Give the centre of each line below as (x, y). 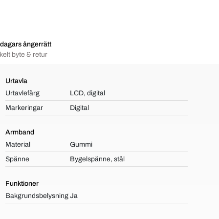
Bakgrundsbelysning (37, 196)
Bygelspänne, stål (98, 159)
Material (18, 144)
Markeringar (24, 108)
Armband (20, 132)
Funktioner (22, 184)
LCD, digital (88, 93)
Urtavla (16, 81)
